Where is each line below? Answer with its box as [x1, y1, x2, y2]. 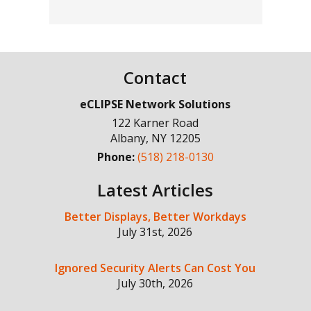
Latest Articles [97, 178, 214, 201]
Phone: [96, 149, 137, 165]
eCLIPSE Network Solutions [80, 96, 231, 112]
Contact [124, 66, 187, 89]
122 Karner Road [112, 115, 199, 131]
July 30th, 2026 [117, 276, 194, 291]
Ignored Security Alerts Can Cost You [55, 260, 256, 276]
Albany [110, 131, 146, 146]
